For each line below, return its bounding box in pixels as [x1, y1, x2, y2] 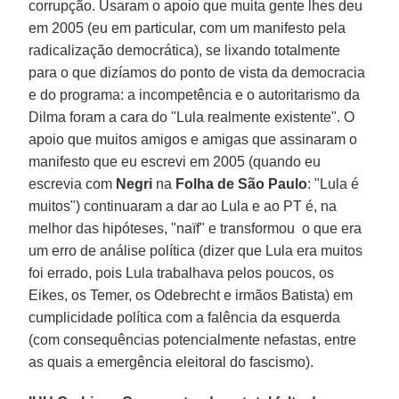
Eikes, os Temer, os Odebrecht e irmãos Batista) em [28, 287, 354, 303]
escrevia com [28, 175, 117, 191]
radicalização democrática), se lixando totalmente [28, 42, 341, 58]
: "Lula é [307, 175, 360, 191]
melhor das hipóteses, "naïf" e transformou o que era [28, 220, 362, 236]
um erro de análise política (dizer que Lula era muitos [28, 242, 363, 258]
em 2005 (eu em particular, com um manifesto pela [28, 20, 346, 36]
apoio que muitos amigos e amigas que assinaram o [28, 131, 358, 147]
